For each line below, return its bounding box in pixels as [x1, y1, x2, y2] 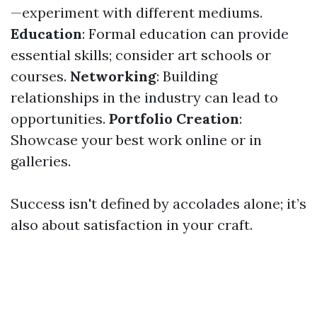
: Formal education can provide [82, 25, 289, 42]
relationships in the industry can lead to [11, 88, 278, 106]
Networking [70, 67, 156, 85]
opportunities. [11, 110, 109, 127]
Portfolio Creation [109, 110, 239, 127]
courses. [11, 67, 70, 85]
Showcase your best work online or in [11, 131, 262, 149]
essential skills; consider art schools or [11, 46, 271, 64]
